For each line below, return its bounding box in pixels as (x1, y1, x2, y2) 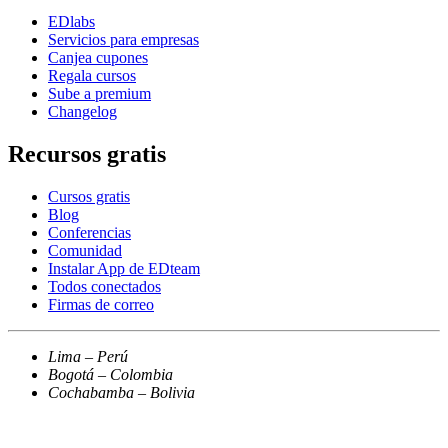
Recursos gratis (8, 140, 166, 167)
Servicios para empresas (48, 30, 199, 48)
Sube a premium (48, 84, 151, 102)
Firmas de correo (48, 295, 154, 313)
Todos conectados (48, 277, 161, 295)
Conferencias (48, 223, 131, 241)
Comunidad (48, 241, 122, 259)
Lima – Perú (48, 347, 128, 365)
